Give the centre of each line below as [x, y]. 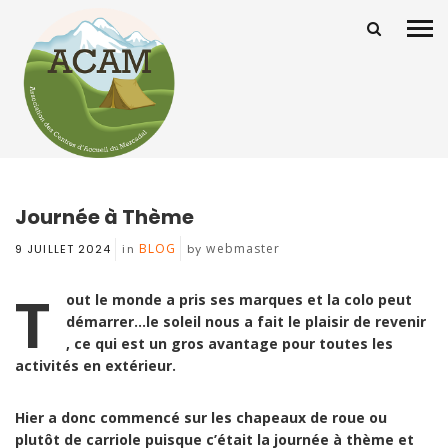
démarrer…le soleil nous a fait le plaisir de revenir [246, 322]
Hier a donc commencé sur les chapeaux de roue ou [201, 418]
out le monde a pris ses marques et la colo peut [81, 300]
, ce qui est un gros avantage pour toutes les [230, 344]
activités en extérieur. [95, 366]
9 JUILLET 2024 [63, 249]
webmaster [243, 249]
